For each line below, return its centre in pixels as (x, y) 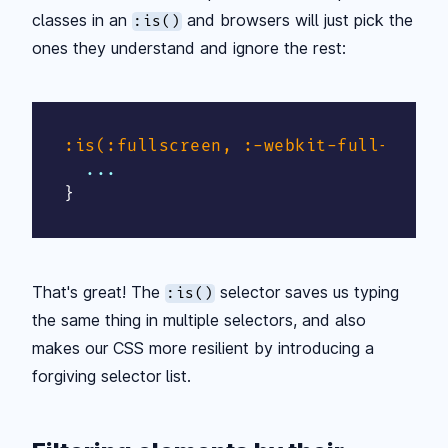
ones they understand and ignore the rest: (189, 47)
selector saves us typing (307, 291)
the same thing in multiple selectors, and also (199, 319)
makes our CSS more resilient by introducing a (203, 347)
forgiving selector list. (111, 375)
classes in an (82, 19)
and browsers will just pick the (298, 19)
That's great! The (98, 291)
